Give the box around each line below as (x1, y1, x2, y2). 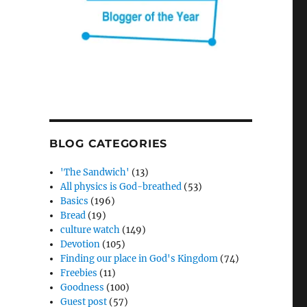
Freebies (60, 267, 98, 280)
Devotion (60, 238, 101, 251)
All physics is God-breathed (60, 181, 182, 193)
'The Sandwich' (60, 167, 130, 179)
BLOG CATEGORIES (49, 137, 168, 151)
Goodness (60, 282, 105, 294)
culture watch (60, 224, 121, 236)
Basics (60, 195, 89, 208)
